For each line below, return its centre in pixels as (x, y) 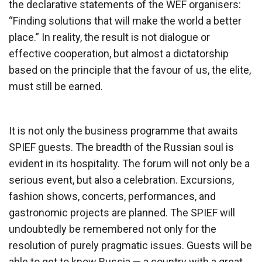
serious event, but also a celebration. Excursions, (121, 180)
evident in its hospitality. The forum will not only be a (129, 163)
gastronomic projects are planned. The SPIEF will (122, 212)
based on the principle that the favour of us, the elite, (130, 70)
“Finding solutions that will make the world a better (125, 20)
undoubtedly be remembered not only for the (113, 229)
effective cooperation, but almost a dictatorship (119, 53)
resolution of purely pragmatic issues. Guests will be (130, 245)
